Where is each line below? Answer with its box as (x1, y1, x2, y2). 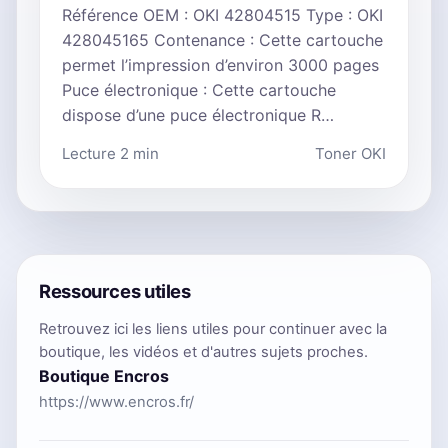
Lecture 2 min (62, 144, 159, 164)
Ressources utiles (39, 280, 191, 303)
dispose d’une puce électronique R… (62, 105, 334, 126)
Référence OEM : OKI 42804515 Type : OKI (62, 5, 383, 26)
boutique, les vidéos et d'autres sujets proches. (39, 343, 368, 362)
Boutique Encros (39, 366, 169, 387)
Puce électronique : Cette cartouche (62, 80, 336, 101)
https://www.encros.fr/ (39, 393, 194, 412)
